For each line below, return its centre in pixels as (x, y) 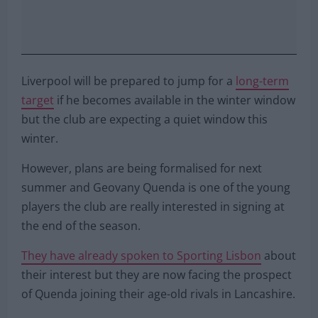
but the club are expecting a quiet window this (144, 119)
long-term (262, 81)
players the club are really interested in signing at (153, 206)
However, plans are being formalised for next (142, 168)
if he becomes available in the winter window (175, 100)
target (38, 100)
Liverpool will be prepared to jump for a (128, 81)
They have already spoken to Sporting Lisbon (141, 255)
